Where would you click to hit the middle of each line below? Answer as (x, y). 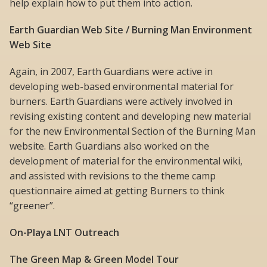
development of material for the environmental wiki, (126, 161)
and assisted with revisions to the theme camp (113, 176)
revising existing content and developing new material (130, 116)
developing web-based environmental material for (122, 86)
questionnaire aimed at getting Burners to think (117, 190)
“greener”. (32, 205)
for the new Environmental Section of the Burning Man (133, 131)
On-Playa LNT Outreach (64, 232)
